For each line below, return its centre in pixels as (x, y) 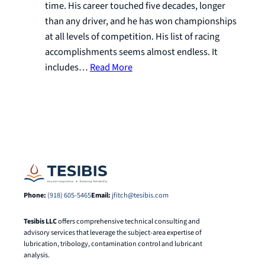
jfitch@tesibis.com (140, 196)
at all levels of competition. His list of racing (132, 37)
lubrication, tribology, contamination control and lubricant (113, 244)
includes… (67, 68)
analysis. (37, 255)
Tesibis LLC (40, 221)
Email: (101, 196)
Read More (111, 68)
